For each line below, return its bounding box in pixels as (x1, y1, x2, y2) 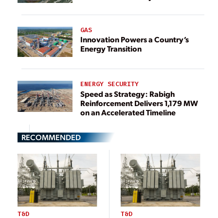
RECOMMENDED (21, 131, 81, 142)
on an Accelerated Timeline (80, 107, 176, 117)
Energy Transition (80, 43, 142, 54)
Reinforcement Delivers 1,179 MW (80, 97, 198, 108)
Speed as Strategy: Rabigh (80, 88, 149, 99)
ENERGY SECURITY (80, 80, 139, 89)
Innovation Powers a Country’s (80, 34, 189, 45)
